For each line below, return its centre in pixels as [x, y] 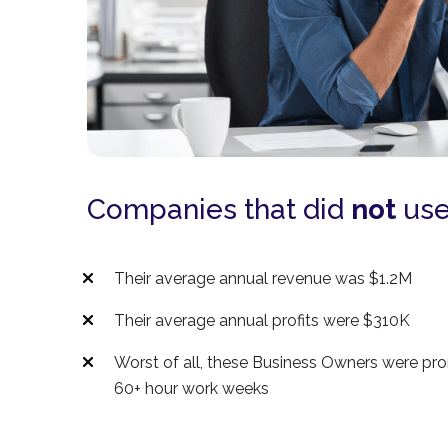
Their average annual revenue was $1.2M [263, 278]
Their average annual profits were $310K [262, 320]
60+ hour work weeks [192, 388]
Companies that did [219, 209]
